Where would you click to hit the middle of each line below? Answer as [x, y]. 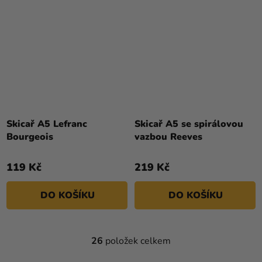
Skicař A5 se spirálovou [189, 124]
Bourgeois [30, 137]
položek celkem [137, 241]
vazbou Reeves [168, 137]
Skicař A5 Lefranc [47, 124]
